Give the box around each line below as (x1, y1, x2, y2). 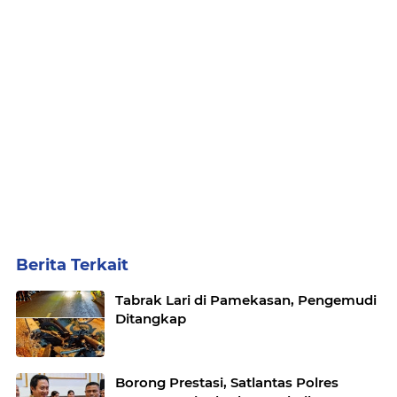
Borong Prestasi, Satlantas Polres (115, 374, 339, 392)
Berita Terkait (16, 255, 128, 276)
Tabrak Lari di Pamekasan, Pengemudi (115, 292, 377, 309)
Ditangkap (115, 310, 186, 328)
